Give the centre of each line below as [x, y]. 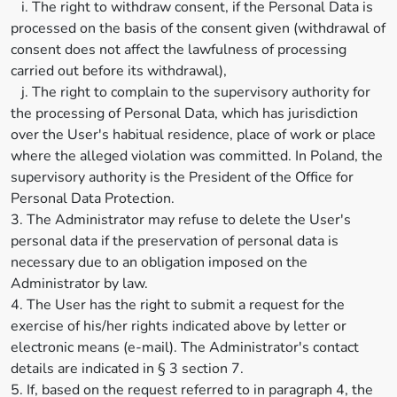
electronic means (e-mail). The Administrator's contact [185, 347]
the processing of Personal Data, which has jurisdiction [184, 113]
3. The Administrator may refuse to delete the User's [181, 220]
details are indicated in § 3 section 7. [127, 369]
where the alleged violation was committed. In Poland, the [197, 156]
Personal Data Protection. [93, 198]
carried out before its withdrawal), [119, 71]
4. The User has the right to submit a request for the [178, 305]
